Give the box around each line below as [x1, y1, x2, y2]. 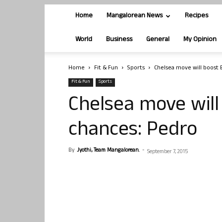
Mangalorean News [107, 10, 163, 22]
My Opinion [183, 34, 217, 46]
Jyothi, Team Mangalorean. [77, 146, 139, 155]
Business [106, 34, 132, 46]
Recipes [185, 10, 208, 22]
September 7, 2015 [147, 148, 188, 157]
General [146, 34, 169, 46]
